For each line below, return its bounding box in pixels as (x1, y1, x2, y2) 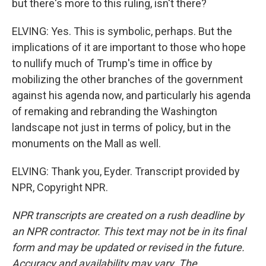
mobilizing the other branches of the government (12, 73, 243, 85)
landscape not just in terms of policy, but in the (12, 121, 231, 134)
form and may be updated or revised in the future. (12, 241, 245, 254)
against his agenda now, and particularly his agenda (12, 89, 251, 102)
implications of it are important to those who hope (12, 41, 246, 53)
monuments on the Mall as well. (12, 137, 161, 150)
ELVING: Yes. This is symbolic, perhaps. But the (12, 25, 232, 37)
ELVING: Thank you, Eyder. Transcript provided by (12, 165, 240, 178)
